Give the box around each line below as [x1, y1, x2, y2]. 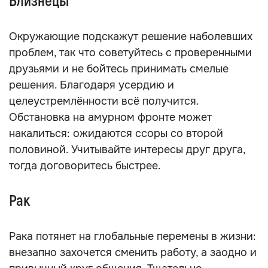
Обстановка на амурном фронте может [9, 111, 212, 124]
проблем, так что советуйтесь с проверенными [9, 46, 252, 59]
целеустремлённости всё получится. [9, 95, 199, 108]
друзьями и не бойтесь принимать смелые [9, 62, 229, 75]
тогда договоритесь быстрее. [9, 159, 161, 172]
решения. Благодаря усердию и [9, 78, 174, 92]
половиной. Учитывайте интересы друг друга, [9, 143, 245, 156]
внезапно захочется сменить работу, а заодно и [9, 246, 257, 259]
